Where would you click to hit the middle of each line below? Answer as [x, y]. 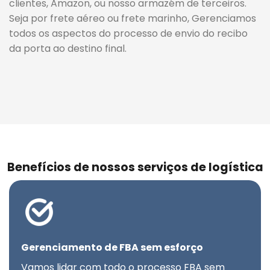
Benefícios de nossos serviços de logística [135, 167]
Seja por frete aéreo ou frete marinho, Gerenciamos [133, 18]
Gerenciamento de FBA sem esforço [112, 248]
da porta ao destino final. [68, 48]
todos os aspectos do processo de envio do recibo [128, 33]
